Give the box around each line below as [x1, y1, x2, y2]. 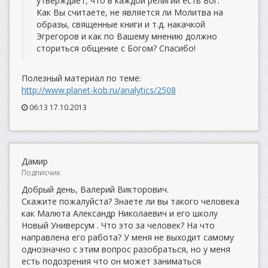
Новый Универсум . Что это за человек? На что [22, 220, 215, 231]
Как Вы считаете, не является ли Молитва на [36, 7, 223, 18]
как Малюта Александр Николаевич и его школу [22, 208, 218, 219]
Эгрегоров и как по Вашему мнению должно [36, 31, 217, 42]
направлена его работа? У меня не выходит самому [22, 232, 234, 243]
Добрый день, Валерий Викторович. [22, 184, 169, 195]
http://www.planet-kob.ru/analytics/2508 [22, 84, 176, 96]
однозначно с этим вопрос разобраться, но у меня [22, 243, 230, 255]
